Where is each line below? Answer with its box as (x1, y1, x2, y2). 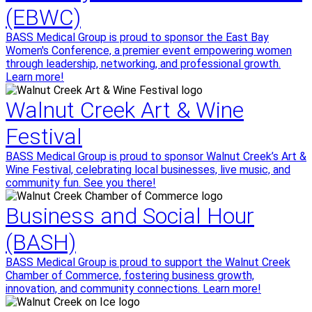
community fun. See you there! (6, 176, 156, 189)
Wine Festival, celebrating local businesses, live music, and (6, 163, 290, 176)
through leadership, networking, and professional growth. (6, 57, 281, 70)
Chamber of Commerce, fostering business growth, (6, 269, 254, 282)
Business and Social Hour (6, 203, 254, 229)
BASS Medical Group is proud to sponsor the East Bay (6, 31, 269, 44)
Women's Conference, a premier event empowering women (6, 44, 292, 57)
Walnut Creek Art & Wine (6, 97, 244, 123)
